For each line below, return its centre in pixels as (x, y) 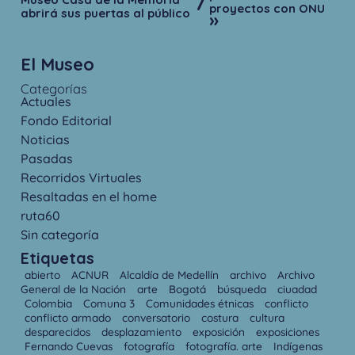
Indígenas (298, 345)
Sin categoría (60, 234)
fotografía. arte (226, 345)
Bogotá (189, 288)
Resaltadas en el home (89, 196)
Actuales (46, 101)
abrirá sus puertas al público (106, 13)
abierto (44, 274)
